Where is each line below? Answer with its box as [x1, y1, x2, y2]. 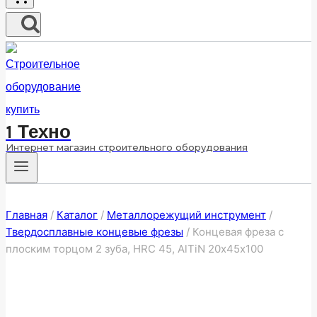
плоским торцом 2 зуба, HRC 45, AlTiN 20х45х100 [6, 242, 263, 256]
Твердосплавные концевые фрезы [6, 225, 183, 239]
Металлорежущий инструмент [107, 208, 266, 222]
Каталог [57, 208, 98, 222]
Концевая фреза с [192, 225, 284, 239]
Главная [6, 208, 47, 222]
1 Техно [6, 121, 71, 143]
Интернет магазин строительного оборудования [6, 142, 248, 153]
